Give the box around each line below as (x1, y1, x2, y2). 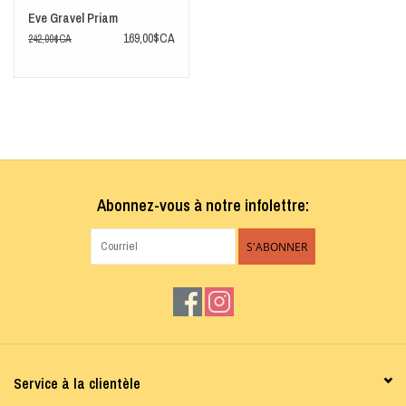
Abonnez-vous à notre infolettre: (97, 193, 309, 217)
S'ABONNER (246, 238, 307, 255)
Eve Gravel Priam (28, 9, 118, 26)
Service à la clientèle (14, 372, 140, 393)
